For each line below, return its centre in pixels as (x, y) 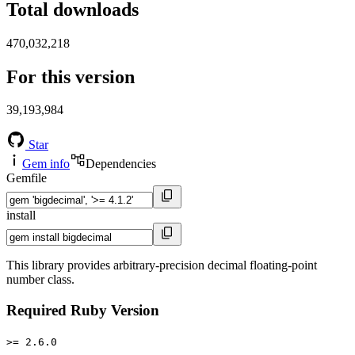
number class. (40, 280)
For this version (71, 76)
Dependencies (121, 164)
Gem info (46, 164)
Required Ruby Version (83, 311)
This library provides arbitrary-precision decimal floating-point (162, 265)
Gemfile (27, 178)
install (21, 216)
